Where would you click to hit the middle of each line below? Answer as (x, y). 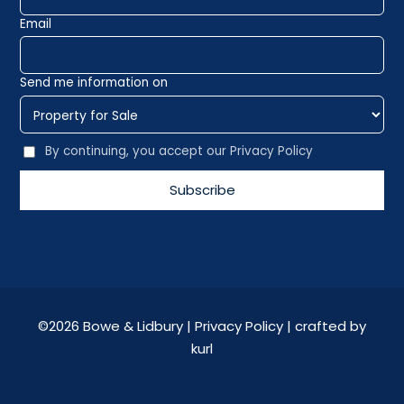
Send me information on (94, 83)
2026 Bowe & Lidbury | (122, 326)
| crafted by (325, 326)
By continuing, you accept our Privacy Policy (179, 151)
